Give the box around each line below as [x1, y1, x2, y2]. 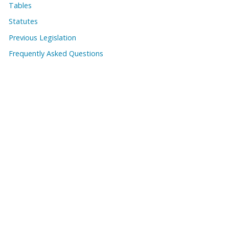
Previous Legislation [9, 32, 76, 42]
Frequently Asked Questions [9, 49, 103, 59]
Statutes [9, 16, 38, 27]
